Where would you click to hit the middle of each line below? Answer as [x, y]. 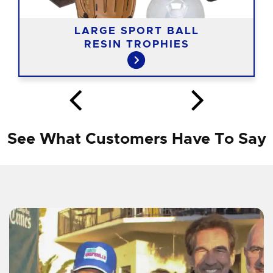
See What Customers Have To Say [136, 139]
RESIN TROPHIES [136, 44]
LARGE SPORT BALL [136, 30]
